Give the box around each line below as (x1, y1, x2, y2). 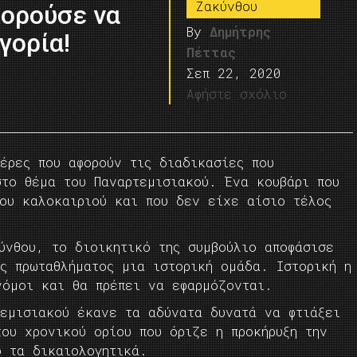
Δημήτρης (210, 23, 272, 40)
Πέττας (186, 44, 237, 61)
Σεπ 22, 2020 (186, 65, 282, 81)
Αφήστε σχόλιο (186, 85, 288, 102)
